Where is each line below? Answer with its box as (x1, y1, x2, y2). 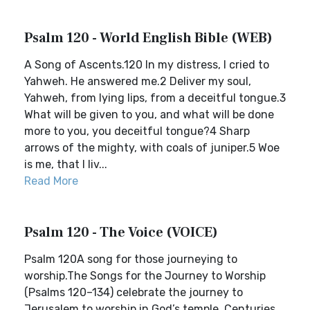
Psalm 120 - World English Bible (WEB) (24, 29, 273, 47)
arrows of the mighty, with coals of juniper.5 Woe (24, 141, 280, 154)
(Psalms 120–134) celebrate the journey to (24, 286, 243, 299)
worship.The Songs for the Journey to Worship (24, 269, 266, 282)
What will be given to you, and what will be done (24, 108, 274, 121)
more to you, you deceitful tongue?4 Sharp (24, 125, 250, 138)
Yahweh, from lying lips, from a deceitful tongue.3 (24, 91, 286, 104)
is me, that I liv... (24, 158, 107, 171)
